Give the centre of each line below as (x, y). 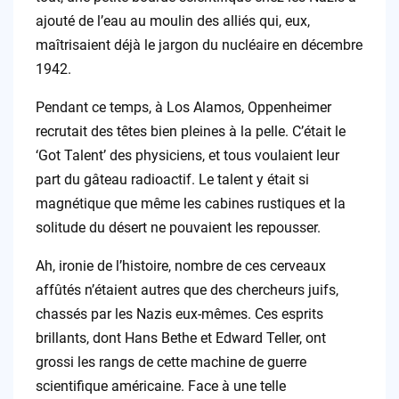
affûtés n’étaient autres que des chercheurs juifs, (187, 290)
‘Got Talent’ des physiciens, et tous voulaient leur (187, 156)
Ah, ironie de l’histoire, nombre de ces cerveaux (180, 266)
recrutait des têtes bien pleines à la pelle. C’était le (190, 132)
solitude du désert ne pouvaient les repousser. (178, 228)
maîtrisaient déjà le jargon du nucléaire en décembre (199, 45)
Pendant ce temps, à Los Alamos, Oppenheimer (183, 108)
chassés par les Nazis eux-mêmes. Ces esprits (179, 314)
